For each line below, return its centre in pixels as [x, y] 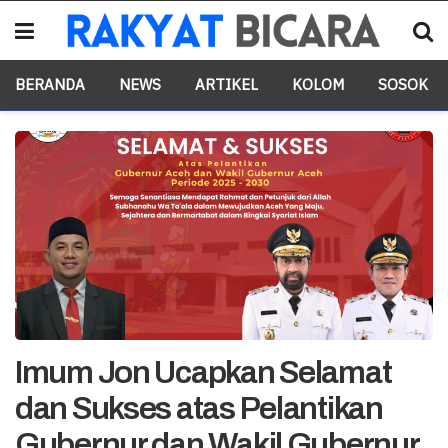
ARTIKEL [226, 84]
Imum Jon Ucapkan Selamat [203, 372]
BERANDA [50, 84]
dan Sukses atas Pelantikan [199, 408]
